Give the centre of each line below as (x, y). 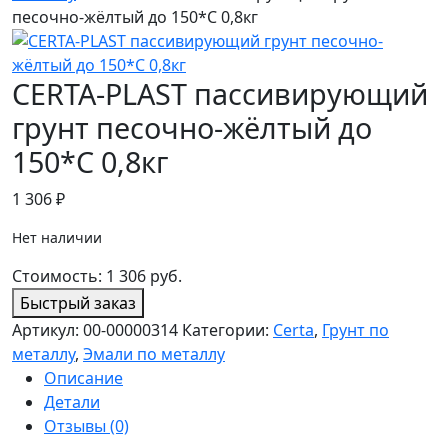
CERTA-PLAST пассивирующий (220, 94)
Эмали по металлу (154, 354)
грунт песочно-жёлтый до (192, 128)
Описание (83, 378)
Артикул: (47, 330)
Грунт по (355, 330)
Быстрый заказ (78, 303)
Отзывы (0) (86, 426)
